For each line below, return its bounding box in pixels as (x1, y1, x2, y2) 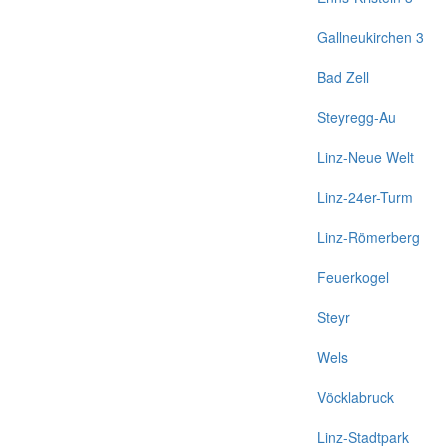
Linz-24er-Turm (317, 187, 413, 207)
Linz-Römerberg (317, 227, 420, 247)
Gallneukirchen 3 (317, 27, 424, 47)
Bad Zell (317, 67, 369, 87)
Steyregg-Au (317, 107, 396, 127)
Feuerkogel (317, 267, 389, 287)
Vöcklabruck (317, 387, 394, 407)
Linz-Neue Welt (317, 147, 414, 167)
